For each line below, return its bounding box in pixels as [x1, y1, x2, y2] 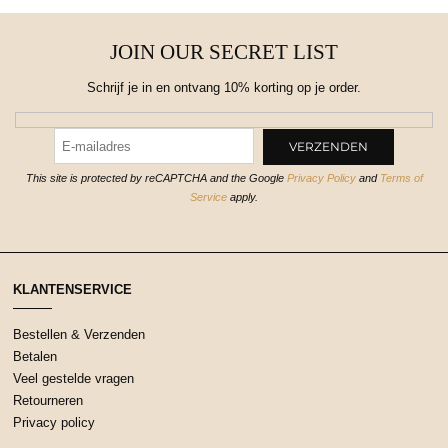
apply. [227, 191, 258, 204]
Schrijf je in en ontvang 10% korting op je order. [87, 79, 361, 95]
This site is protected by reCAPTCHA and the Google [25, 172, 287, 185]
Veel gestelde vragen [13, 370, 134, 386]
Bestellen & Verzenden [13, 326, 145, 342]
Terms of [379, 172, 423, 185]
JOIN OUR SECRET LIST [110, 39, 338, 63]
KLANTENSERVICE [13, 282, 132, 298]
